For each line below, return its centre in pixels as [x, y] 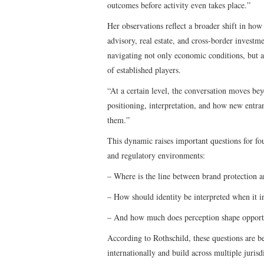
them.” [118, 120]
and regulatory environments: [156, 155]
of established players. [144, 70]
